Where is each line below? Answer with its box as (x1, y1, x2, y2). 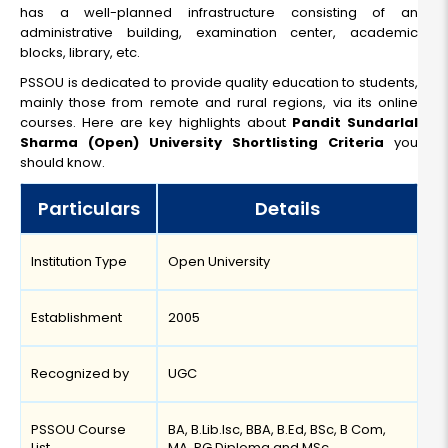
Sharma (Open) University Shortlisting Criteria (20, 133, 394, 153)
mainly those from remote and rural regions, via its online (20, 93, 418, 113)
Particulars (37, 196, 140, 222)
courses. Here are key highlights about (20, 113, 292, 133)
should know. (20, 153, 105, 173)
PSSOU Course (31, 420, 126, 440)
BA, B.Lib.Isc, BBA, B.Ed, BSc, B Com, (168, 420, 386, 440)
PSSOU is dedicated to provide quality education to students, (20, 73, 418, 93)
